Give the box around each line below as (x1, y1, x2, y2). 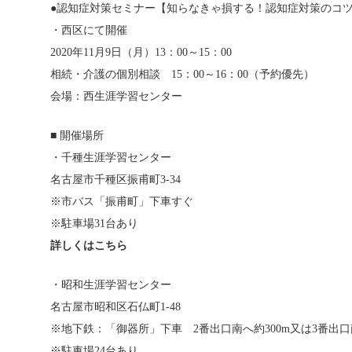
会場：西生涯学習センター (50, 90, 182, 102)
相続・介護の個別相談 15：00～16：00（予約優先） (50, 68, 314, 80)
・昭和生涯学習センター (50, 279, 171, 291)
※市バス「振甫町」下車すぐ (50, 196, 193, 207)
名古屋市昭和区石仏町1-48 (50, 301, 181, 313)
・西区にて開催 (50, 24, 127, 36)
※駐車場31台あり (50, 218, 138, 229)
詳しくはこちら (50, 240, 127, 251)
